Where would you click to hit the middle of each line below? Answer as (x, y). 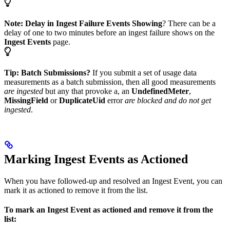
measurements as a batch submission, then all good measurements (110, 82)
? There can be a (189, 23)
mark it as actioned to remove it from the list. (76, 190)
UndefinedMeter (160, 91)
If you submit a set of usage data (143, 72)
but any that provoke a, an (87, 91)
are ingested (24, 91)
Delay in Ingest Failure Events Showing (94, 23)
